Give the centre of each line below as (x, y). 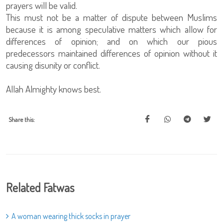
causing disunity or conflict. (53, 65)
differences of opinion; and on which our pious (111, 41)
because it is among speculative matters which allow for (111, 29)
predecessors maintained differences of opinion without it (111, 53)
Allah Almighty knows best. (54, 89)
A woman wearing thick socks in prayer (71, 216)
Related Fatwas (40, 187)
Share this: (22, 119)
